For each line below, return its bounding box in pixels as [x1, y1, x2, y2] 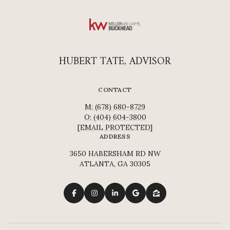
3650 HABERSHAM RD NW [69, 149, 161, 159]
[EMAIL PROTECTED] [78, 123, 152, 132]
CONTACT [98, 86, 132, 94]
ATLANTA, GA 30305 [80, 159, 150, 169]
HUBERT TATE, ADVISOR [59, 53, 171, 71]
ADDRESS [99, 132, 131, 141]
